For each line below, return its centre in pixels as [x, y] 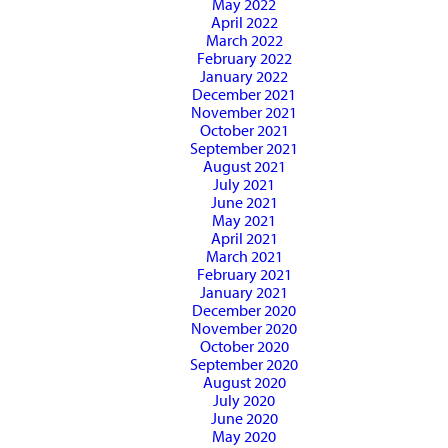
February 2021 [244, 274]
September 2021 [244, 148]
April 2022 [244, 22]
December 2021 [244, 94]
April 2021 [244, 238]
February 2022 [244, 58]
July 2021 [244, 184]
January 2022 [244, 76]
